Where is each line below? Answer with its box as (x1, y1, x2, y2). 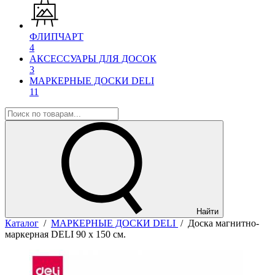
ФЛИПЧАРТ (29, 31, 83, 42)
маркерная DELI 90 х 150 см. (5, 229, 126, 239)
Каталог (5, 218, 39, 228)
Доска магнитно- (188, 218, 259, 228)
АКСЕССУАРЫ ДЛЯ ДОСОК (29, 53, 157, 64)
